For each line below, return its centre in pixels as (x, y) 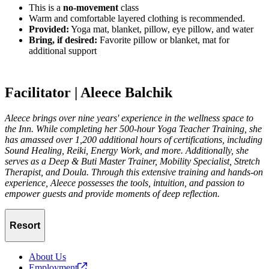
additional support (63, 51)
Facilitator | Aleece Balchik (89, 93)
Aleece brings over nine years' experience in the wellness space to (129, 118)
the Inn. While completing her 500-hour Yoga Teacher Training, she (133, 129)
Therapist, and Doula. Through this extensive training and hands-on (134, 172)
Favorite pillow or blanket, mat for (163, 40)
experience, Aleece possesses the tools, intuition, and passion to (125, 183)
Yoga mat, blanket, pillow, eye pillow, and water (161, 29)
